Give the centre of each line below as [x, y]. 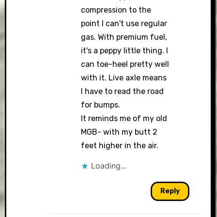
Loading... [109, 166]
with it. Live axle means [124, 78]
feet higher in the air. [120, 146]
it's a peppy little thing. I [125, 51]
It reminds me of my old [124, 118]
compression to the [116, 10]
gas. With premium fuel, [124, 37]
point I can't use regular [124, 23]
